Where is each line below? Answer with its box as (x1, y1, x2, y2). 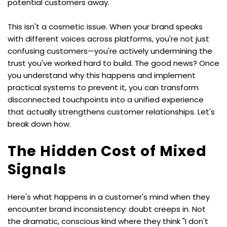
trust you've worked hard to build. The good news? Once (8, 57, 219, 68)
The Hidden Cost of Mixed (8, 141, 207, 161)
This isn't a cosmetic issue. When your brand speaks (8, 21, 203, 32)
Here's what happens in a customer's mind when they (8, 191, 210, 202)
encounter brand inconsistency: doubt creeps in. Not (8, 203, 206, 214)
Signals (8, 159, 66, 179)
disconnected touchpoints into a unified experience (8, 94, 204, 105)
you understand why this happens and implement (8, 69, 196, 81)
